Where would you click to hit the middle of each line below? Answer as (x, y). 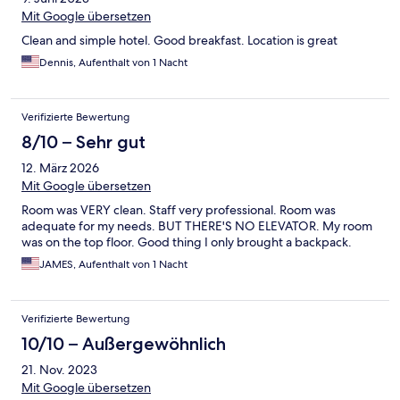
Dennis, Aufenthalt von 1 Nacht (113, 63)
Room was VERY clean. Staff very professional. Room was (179, 210)
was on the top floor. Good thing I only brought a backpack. (187, 242)
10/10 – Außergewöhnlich (124, 344)
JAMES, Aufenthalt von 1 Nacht (113, 265)
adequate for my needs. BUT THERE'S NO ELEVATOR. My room (197, 226)
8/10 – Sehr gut (83, 142)
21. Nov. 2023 (59, 370)
